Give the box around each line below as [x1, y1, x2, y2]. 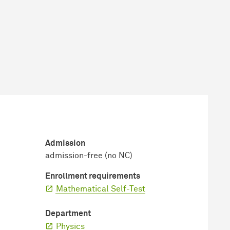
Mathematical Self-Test [55, 184, 145, 193]
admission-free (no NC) [45, 151, 132, 160]
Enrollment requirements [45, 171, 140, 180]
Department [45, 209, 91, 218]
